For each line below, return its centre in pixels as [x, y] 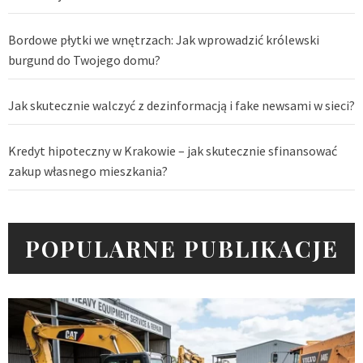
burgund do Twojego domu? [84, 60]
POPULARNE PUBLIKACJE [181, 249]
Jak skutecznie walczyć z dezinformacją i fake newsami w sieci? [181, 106]
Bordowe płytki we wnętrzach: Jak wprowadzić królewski [164, 40]
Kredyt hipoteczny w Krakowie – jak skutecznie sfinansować [173, 151]
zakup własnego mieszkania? [88, 171]
